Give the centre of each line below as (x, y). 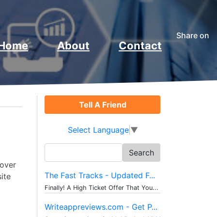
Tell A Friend (102, 105)
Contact (140, 46)
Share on (193, 35)
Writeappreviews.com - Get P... (101, 207)
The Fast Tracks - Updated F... (100, 175)
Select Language (98, 130)
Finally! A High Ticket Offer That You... (101, 187)
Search (57, 148)
